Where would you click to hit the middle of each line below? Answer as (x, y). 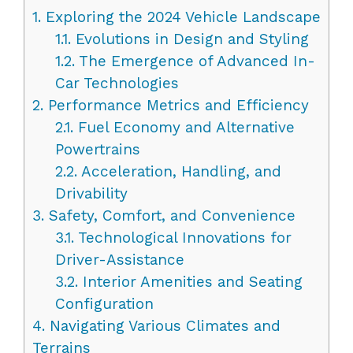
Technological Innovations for (182, 237)
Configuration (104, 303)
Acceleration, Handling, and (179, 171)
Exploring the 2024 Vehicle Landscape (181, 17)
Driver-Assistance (119, 259)
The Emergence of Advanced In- (195, 61)
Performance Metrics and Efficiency (176, 105)
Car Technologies (117, 83)
